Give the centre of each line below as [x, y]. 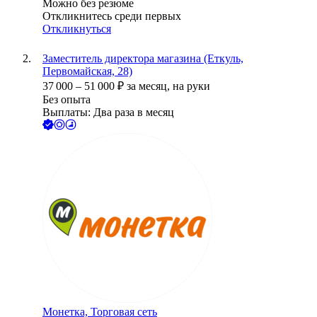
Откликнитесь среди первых [112, 16]
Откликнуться [77, 29]
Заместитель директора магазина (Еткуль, [143, 59]
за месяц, [150, 86]
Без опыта [67, 100]
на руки [191, 86]
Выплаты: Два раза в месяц [108, 113]
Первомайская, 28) [87, 71]
